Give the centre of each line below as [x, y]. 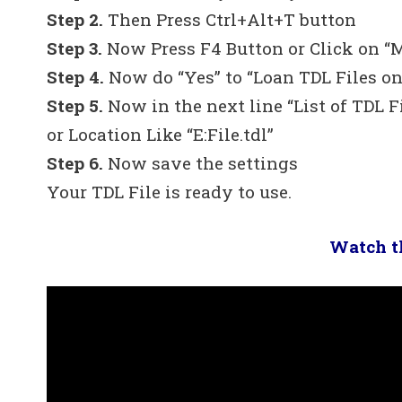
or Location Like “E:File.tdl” [160, 135]
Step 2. [77, 20]
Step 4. [75, 77]
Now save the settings [201, 163]
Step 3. [74, 48]
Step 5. [75, 106]
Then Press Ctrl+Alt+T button [232, 20]
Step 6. [75, 163]
